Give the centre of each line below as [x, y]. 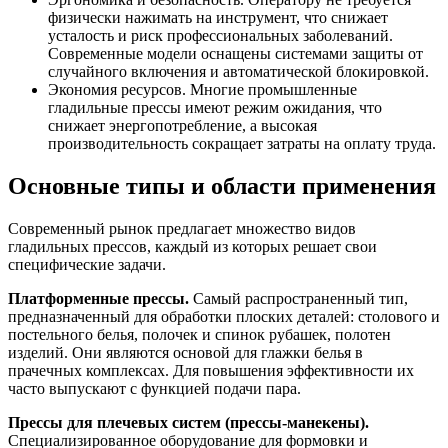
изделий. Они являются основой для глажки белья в [185, 353]
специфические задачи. [87, 265]
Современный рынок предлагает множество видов [182, 229]
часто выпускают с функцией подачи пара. [154, 389]
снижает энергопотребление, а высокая [182, 126]
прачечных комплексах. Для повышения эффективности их [211, 371]
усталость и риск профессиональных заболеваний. [220, 36]
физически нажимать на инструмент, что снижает [218, 18]
